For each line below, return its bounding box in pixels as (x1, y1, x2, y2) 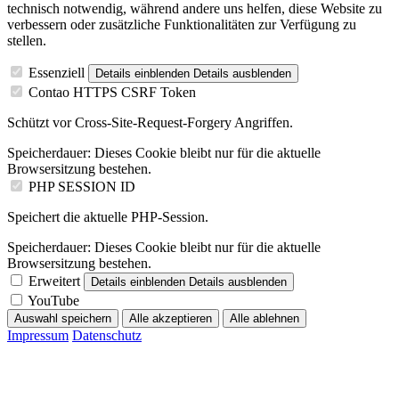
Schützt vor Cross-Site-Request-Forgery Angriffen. (7, 114, 293, 130)
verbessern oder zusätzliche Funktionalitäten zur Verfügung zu (7, 16, 356, 32)
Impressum (7, 327, 69, 343)
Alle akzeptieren (129, 311, 212, 325)
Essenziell (28, 64, 85, 80)
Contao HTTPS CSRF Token (28, 84, 196, 100)
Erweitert (28, 273, 80, 289)
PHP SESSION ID (28, 178, 135, 194)
